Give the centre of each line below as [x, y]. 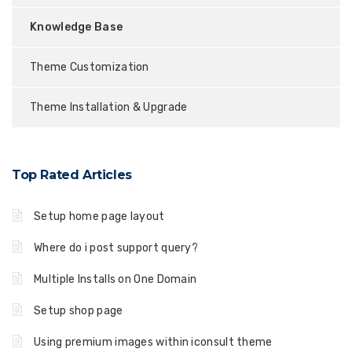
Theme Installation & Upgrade [109, 107]
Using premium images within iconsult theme [153, 342]
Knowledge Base [77, 27]
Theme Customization [90, 67]
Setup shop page [79, 311]
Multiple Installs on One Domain [115, 279]
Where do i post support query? [116, 248]
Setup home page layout [99, 216]
